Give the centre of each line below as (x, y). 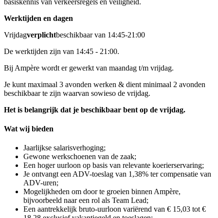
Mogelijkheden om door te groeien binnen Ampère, (102, 192)
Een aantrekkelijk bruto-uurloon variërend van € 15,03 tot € (115, 209)
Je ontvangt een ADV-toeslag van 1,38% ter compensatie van (117, 174)
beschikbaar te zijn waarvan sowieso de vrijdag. (77, 93)
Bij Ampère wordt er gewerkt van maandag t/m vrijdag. (89, 68)
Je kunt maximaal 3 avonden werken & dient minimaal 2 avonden (105, 84)
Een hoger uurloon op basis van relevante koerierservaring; (114, 165)
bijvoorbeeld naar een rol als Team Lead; (86, 200)
